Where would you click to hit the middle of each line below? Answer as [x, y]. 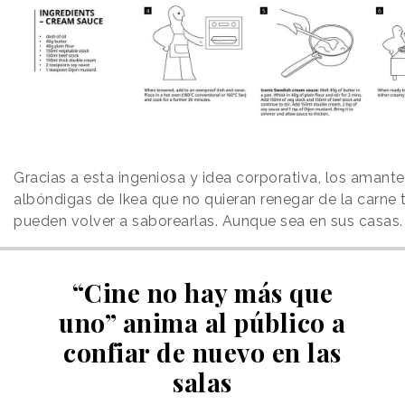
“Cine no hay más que [202, 293]
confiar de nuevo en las [202, 353]
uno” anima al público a [202, 323]
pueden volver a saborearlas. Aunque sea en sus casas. [208, 221]
